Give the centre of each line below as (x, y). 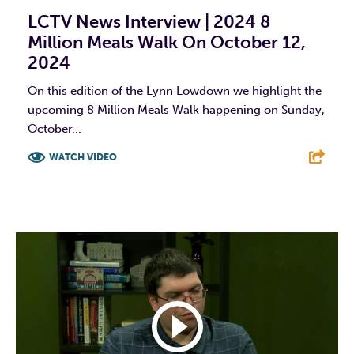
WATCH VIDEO (83, 157)
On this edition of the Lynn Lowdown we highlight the (175, 90)
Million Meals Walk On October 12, (167, 42)
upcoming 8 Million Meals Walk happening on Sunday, (176, 109)
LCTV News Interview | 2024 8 (149, 21)
